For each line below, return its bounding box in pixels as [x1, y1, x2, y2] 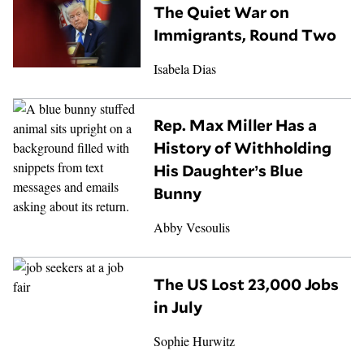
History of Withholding [154, 139, 332, 158]
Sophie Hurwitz [154, 332, 236, 350]
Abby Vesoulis [154, 219, 231, 236]
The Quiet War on [154, 2, 290, 21]
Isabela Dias [154, 59, 217, 77]
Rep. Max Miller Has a [154, 116, 318, 135]
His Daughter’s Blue [154, 162, 304, 180]
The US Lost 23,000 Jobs [154, 275, 340, 294]
